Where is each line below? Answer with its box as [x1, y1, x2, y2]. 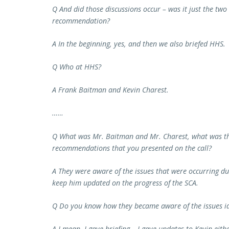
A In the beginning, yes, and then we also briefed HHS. [52, 38, 225, 49]
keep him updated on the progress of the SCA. [52, 177, 198, 188]
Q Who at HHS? [52, 62, 101, 72]
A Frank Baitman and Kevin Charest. [52, 85, 169, 95]
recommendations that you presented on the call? [52, 143, 212, 153]
